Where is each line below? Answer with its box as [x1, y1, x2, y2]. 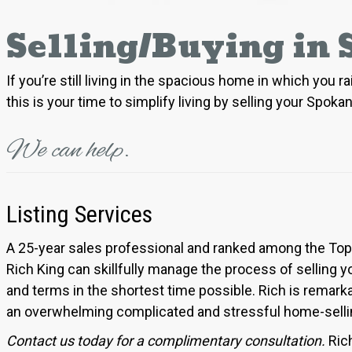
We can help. [5, 134, 130, 169]
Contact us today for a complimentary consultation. [5, 332, 328, 349]
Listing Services [5, 200, 152, 228]
